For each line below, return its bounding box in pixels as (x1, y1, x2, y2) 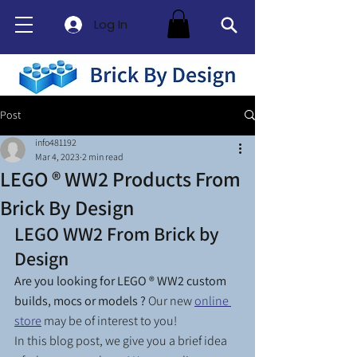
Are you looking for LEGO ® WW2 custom (14, 272, 229, 289)
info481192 (35, 135, 76, 148)
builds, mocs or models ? (14, 292, 148, 309)
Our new (148, 292, 194, 309)
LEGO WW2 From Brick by (14, 220, 223, 246)
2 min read (82, 150, 124, 163)
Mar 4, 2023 (35, 150, 80, 163)
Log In (93, 16, 127, 33)
